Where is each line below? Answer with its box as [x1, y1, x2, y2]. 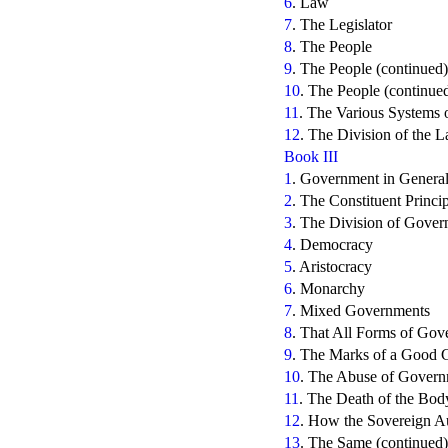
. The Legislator [292, 15, 392, 33]
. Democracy [292, 235, 373, 253]
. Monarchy [292, 279, 365, 297]
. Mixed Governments [292, 301, 430, 319]
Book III [284, 147, 338, 165]
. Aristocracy [292, 257, 372, 275]
